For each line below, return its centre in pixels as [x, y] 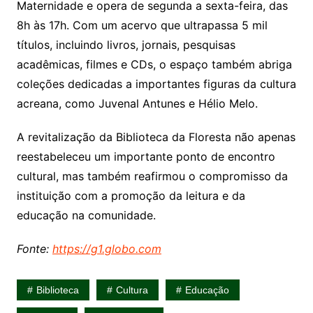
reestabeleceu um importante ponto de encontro [146, 157]
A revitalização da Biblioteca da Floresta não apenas [156, 137]
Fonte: [34, 249]
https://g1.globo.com [107, 249]
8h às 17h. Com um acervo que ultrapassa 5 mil [142, 26]
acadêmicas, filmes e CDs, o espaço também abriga [154, 65]
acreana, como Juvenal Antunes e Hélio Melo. [137, 104]
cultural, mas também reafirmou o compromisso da [152, 176]
